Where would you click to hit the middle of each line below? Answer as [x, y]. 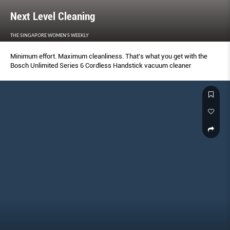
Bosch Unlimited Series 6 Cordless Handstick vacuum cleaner [101, 66]
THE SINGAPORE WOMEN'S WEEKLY [50, 35]
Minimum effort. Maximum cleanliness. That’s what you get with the [109, 56]
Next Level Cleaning [53, 17]
